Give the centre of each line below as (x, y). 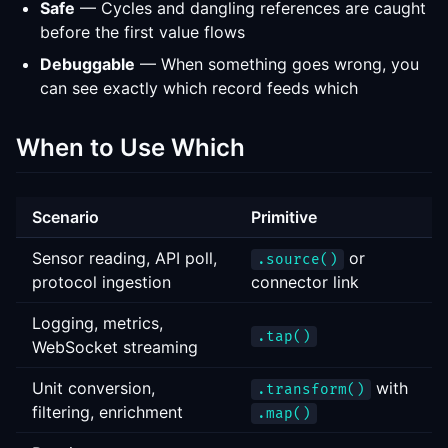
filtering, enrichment (107, 412)
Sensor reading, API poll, (124, 258)
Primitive (284, 217)
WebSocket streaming (115, 347)
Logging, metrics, (97, 323)
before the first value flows (142, 32)
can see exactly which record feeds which (199, 88)
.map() (284, 413)
